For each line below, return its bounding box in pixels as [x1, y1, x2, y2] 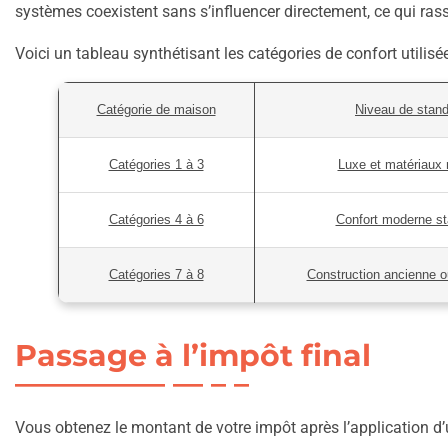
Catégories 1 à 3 [108, 157, 204, 173]
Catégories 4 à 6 [108, 212, 204, 228]
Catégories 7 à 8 [108, 267, 204, 283]
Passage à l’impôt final [15, 337, 372, 375]
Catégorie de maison [96, 102, 216, 118]
